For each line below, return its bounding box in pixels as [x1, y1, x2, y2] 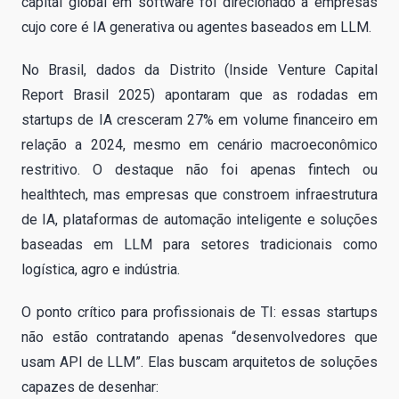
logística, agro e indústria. [21, 261, 180, 279]
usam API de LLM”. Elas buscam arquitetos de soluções [21, 354, 378, 371]
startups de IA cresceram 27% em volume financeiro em [21, 111, 378, 129]
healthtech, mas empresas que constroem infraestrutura [21, 186, 378, 204]
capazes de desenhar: [21, 379, 159, 396]
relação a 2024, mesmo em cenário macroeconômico [21, 136, 378, 154]
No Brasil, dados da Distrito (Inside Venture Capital [21, 61, 378, 79]
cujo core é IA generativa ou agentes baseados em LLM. [21, 19, 371, 37]
